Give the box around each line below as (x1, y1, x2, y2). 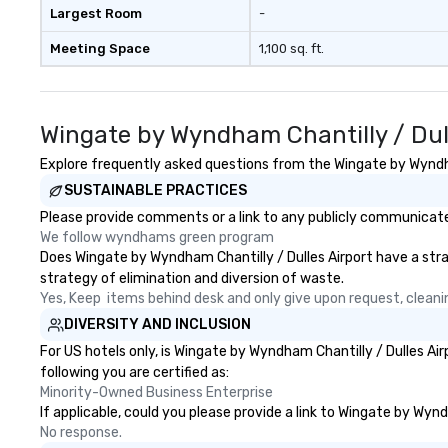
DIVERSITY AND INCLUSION (64, 316, 251, 333)
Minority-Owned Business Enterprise (40, 384, 273, 401)
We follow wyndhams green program (40, 229, 274, 246)
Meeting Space (50, 41, 150, 56)
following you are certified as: (40, 364, 229, 381)
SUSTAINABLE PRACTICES (64, 182, 247, 199)
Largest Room (50, 6, 142, 21)
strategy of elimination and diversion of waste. (40, 270, 344, 287)
